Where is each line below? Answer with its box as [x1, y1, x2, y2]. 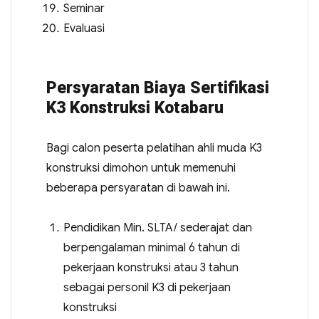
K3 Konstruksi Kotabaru [46, 98, 224, 117]
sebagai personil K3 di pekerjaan [63, 281, 231, 295]
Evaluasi [63, 21, 105, 36]
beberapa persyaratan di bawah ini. [46, 181, 230, 195]
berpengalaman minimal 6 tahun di [63, 241, 240, 255]
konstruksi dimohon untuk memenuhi [46, 161, 236, 175]
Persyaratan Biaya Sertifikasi [46, 78, 269, 98]
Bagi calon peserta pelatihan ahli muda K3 [46, 141, 262, 155]
